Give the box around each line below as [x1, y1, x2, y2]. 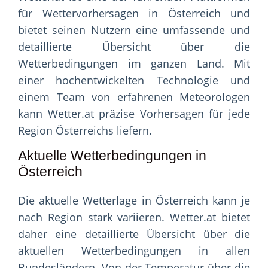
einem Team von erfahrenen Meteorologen [18, 90, 250, 105]
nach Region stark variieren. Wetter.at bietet [18, 210, 250, 225]
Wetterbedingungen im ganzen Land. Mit [18, 56, 250, 71]
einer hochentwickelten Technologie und [18, 73, 250, 88]
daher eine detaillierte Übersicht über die [18, 227, 250, 242]
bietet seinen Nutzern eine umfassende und [18, 23, 250, 38]
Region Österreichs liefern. [18, 123, 152, 138]
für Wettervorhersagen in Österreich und [18, 6, 250, 21]
